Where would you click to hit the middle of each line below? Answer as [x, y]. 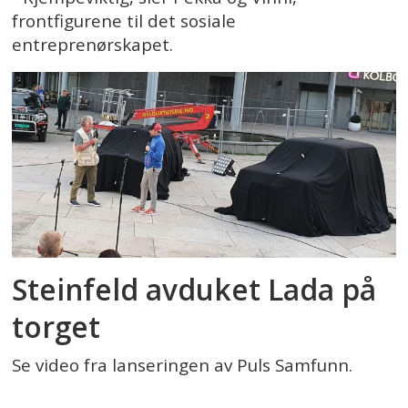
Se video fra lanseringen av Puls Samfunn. [183, 365]
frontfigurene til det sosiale [124, 20]
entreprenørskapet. [93, 44]
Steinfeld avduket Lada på [194, 290]
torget [56, 327]
